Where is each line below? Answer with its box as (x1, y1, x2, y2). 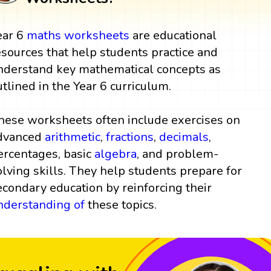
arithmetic (45, 128, 101, 145)
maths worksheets (27, 27, 130, 44)
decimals (159, 128, 209, 145)
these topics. (85, 196, 157, 213)
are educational (129, 27, 217, 44)
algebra (94, 145, 137, 162)
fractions (106, 128, 154, 145)
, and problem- (137, 145, 219, 162)
